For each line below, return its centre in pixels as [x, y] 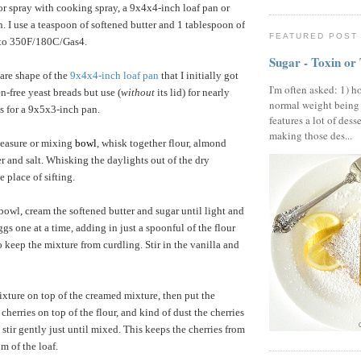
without [138, 92]
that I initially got [200, 75]
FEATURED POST [314, 36]
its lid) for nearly [192, 92]
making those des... [311, 135]
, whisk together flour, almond [162, 143]
